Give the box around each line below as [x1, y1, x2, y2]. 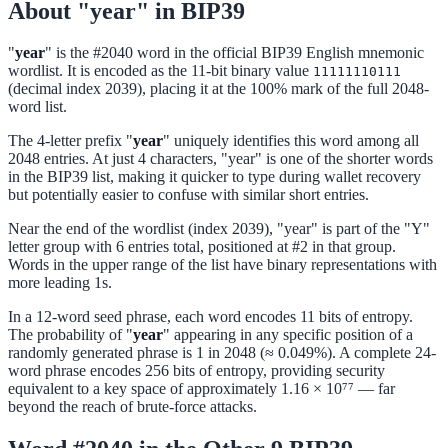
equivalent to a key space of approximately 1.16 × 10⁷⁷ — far [8, 380, 395, 398]
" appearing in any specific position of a [163, 326, 413, 344]
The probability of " [8, 326, 133, 344]
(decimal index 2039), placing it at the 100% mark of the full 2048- [8, 80, 429, 98]
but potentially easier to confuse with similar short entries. [8, 186, 369, 204]
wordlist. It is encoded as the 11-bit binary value [8, 62, 313, 80]
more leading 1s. [8, 274, 112, 292]
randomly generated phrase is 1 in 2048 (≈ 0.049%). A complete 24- [8, 344, 436, 362]
